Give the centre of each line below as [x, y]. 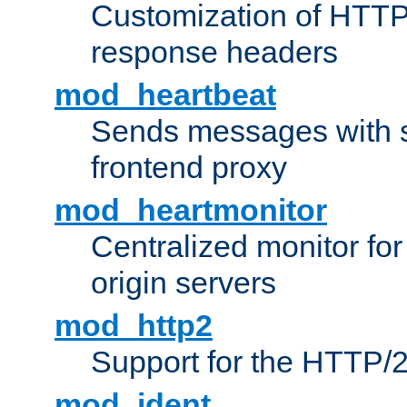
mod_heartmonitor [191, 210]
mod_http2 [134, 326]
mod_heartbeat [165, 95]
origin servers [184, 283]
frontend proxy [189, 168]
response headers [214, 52]
